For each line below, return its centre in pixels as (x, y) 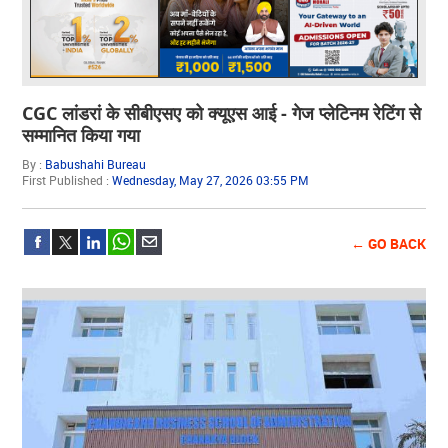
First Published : (67, 179)
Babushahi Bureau (96, 163)
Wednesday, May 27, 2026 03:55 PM (211, 179)
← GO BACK (388, 243)
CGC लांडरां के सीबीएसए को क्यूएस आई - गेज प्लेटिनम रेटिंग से (222, 112)
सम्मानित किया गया (81, 134)
